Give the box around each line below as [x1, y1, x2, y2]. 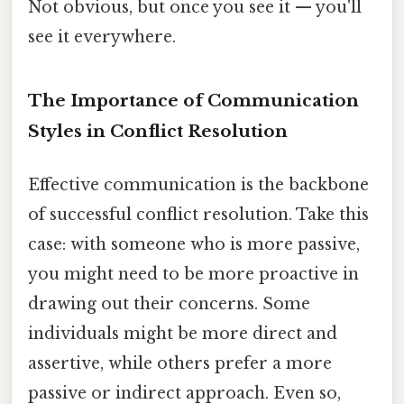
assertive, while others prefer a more [28, 353, 332, 373]
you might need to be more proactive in [28, 263, 359, 284]
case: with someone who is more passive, [28, 234, 360, 254]
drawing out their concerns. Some [28, 293, 310, 314]
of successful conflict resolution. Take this [28, 204, 369, 225]
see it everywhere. [28, 26, 176, 47]
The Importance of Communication [28, 89, 359, 111]
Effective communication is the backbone [28, 174, 369, 195]
